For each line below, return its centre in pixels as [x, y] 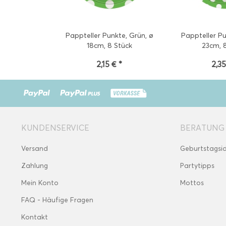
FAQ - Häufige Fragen [57, 200]
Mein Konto [40, 183]
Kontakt [35, 217]
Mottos [192, 183]
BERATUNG [202, 128]
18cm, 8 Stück [109, 46]
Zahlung [35, 166]
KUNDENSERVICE [55, 128]
